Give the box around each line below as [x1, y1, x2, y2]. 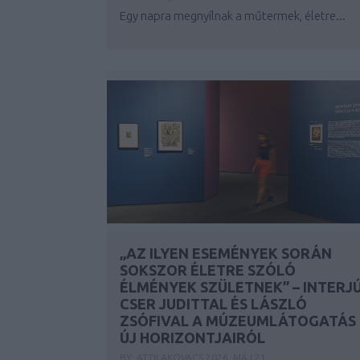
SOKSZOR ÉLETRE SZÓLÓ [120, 262, 296, 278]
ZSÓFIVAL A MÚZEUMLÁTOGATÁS [120, 313, 356, 329]
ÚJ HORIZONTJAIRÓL [120, 329, 265, 346]
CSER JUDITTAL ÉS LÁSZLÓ [120, 296, 307, 312]
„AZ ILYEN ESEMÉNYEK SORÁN [120, 245, 332, 261]
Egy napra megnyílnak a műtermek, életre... [120, 9, 346, 22]
